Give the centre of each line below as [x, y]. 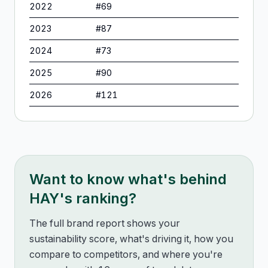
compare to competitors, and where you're [126, 254]
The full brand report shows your [105, 223]
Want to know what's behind [128, 179]
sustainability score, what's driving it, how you [131, 239]
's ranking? [98, 198]
